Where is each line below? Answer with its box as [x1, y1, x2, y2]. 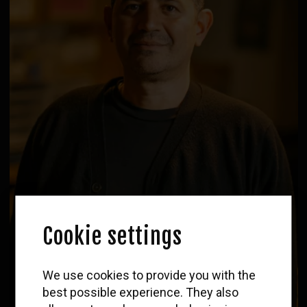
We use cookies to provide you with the [42, 267, 256, 282]
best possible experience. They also [42, 284, 239, 299]
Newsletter [107, 277, 200, 304]
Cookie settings [42, 222, 182, 250]
